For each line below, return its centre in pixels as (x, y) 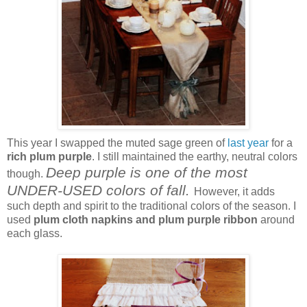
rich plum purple (49, 156)
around (276, 219)
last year (248, 143)
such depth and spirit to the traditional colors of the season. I (151, 206)
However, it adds (234, 191)
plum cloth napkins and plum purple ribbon (144, 219)
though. (26, 173)
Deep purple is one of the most (147, 172)
